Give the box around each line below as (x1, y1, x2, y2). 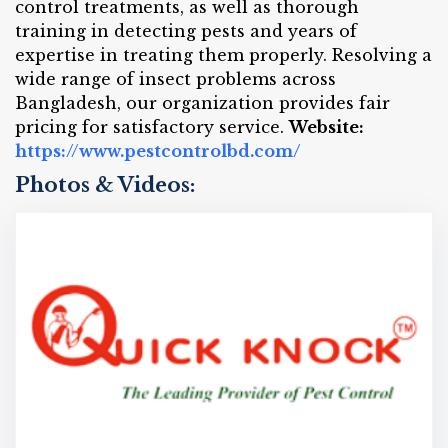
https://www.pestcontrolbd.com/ (15, 141, 301, 161)
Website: (289, 117, 364, 137)
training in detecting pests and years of (15, 21, 357, 41)
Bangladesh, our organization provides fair (15, 93, 390, 113)
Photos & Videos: (15, 173, 195, 197)
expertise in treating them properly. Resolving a (15, 45, 432, 65)
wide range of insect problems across (15, 69, 336, 89)
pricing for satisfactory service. (15, 117, 289, 137)
